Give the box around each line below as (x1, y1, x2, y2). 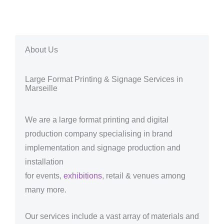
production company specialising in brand (25, 129, 172, 138)
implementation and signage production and (25, 143, 180, 152)
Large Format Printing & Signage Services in (25, 75, 183, 84)
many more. (25, 185, 66, 194)
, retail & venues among (102, 171, 185, 180)
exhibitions (63, 171, 102, 180)
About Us (25, 45, 58, 54)
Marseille (25, 84, 57, 93)
